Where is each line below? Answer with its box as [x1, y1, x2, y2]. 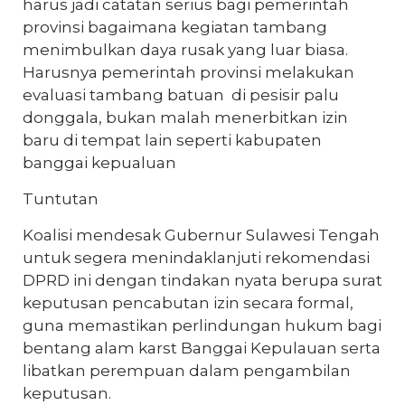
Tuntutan [23, 189, 99, 208]
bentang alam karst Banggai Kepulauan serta [23, 338, 381, 357]
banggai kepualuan [23, 153, 176, 172]
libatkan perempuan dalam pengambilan [23, 361, 351, 380]
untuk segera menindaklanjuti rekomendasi [23, 248, 370, 267]
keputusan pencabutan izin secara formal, [23, 293, 353, 312]
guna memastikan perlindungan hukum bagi [23, 316, 381, 334]
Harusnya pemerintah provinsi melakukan [23, 62, 354, 81]
